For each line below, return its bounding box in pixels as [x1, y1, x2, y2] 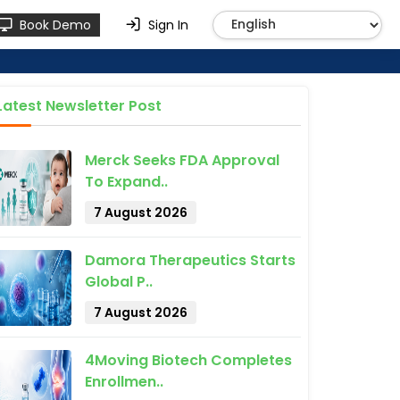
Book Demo [20, 15, 91, 34]
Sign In [147, 15, 188, 34]
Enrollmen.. [85, 371, 163, 392]
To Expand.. [85, 171, 168, 192]
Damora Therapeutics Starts [85, 250, 296, 271]
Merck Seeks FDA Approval [85, 150, 279, 171]
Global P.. [85, 271, 153, 292]
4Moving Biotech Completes [85, 350, 292, 371]
